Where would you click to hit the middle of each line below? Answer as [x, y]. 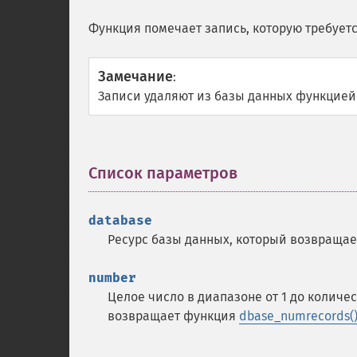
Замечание [135, 76]
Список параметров [163, 173]
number [112, 278]
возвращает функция [173, 316]
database [120, 220]
